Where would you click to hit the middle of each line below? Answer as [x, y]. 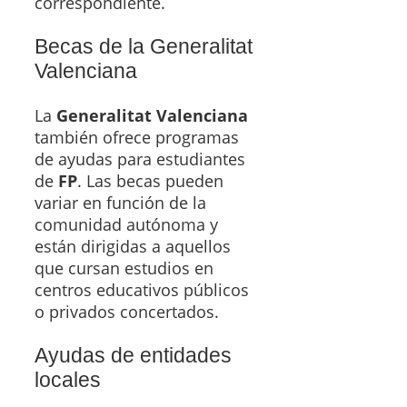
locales [68, 379]
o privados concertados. [127, 311]
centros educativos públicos [142, 289]
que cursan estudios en [124, 268]
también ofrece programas [137, 137]
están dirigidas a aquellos [133, 246]
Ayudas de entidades [133, 355]
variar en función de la [120, 202]
